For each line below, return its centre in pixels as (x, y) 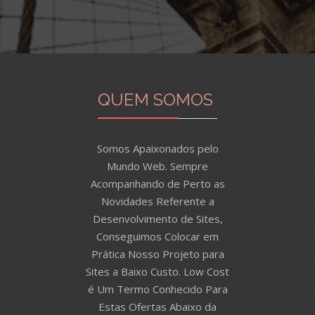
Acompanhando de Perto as (157, 184)
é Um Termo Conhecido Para (157, 289)
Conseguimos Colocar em (157, 237)
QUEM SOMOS (155, 100)
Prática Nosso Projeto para (157, 254)
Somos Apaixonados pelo (157, 149)
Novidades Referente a (157, 201)
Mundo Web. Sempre (157, 166)
